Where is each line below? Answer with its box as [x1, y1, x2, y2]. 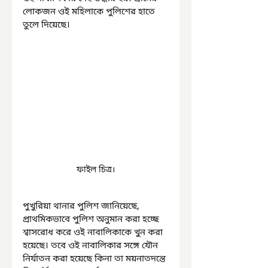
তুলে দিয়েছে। [23, 19, 70, 31]
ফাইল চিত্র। [77, 165, 115, 176]
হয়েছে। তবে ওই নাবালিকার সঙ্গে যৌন [23, 240, 160, 252]
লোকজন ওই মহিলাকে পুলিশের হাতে [23, 6, 157, 18]
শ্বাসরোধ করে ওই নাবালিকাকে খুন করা [23, 227, 165, 239]
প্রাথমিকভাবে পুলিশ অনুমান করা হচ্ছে [23, 214, 162, 226]
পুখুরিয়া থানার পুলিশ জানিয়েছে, [23, 200, 142, 213]
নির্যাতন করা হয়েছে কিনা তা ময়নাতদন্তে [23, 253, 168, 266]
